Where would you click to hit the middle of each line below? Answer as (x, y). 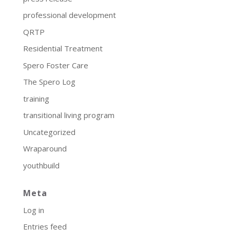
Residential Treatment (63, 48)
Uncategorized (49, 132)
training (36, 98)
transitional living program (69, 115)
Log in (33, 210)
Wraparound (45, 148)
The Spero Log (49, 82)
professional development (69, 15)
